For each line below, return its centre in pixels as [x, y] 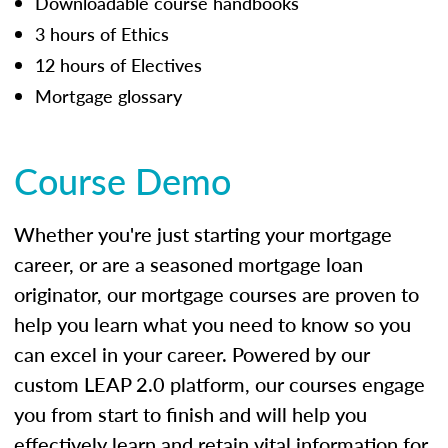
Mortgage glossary [108, 95]
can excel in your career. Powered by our [192, 353]
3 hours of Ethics [102, 33]
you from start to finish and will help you [190, 413]
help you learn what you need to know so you [212, 323]
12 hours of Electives [118, 64]
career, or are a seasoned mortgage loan [188, 263]
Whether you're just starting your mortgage [203, 233]
